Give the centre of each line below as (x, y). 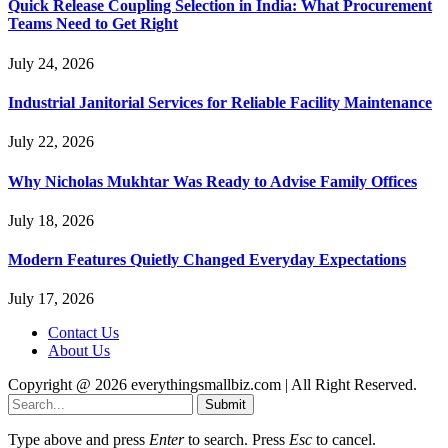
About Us (79, 351)
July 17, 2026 (51, 299)
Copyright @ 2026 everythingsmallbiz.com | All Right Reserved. (212, 385)
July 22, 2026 (51, 142)
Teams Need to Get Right (93, 24)
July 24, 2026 (51, 63)
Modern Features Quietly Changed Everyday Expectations (207, 260)
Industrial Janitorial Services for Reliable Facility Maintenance (220, 103)
